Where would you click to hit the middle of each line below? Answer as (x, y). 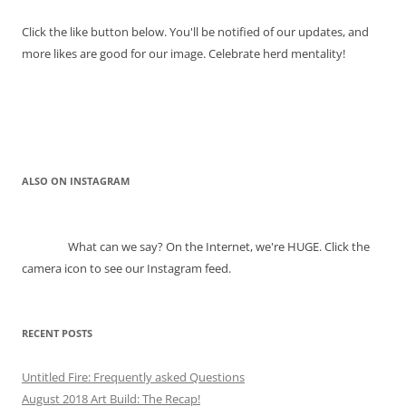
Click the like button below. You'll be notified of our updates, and (195, 31)
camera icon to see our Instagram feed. (126, 268)
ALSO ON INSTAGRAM (76, 180)
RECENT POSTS (57, 333)
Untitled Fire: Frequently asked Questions (133, 377)
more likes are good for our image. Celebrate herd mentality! (184, 53)
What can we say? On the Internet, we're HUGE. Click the (217, 246)
